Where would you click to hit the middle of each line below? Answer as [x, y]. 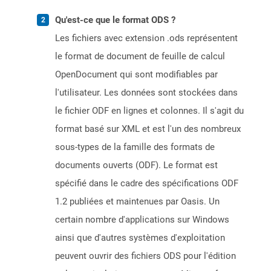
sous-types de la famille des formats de [135, 147]
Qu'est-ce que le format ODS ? [115, 20]
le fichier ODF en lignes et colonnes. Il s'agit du [149, 111]
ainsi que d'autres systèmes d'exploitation [140, 238]
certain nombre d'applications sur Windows [142, 220]
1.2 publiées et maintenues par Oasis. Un [137, 202]
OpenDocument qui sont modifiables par [136, 75]
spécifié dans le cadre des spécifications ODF [147, 184]
